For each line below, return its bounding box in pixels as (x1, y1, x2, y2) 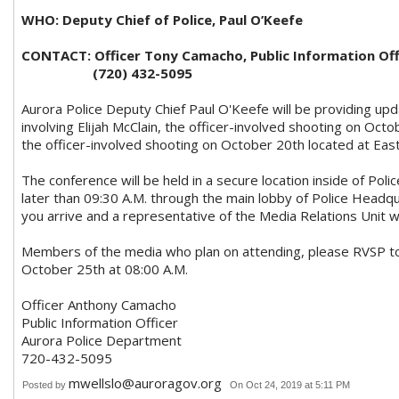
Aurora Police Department (21, 331, 196, 350)
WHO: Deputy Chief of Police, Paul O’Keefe (21, 11, 303, 29)
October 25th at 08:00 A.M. (21, 260, 188, 279)
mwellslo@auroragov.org (69, 374, 222, 393)
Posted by (22, 379, 69, 391)
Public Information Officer (21, 313, 178, 332)
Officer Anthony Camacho (21, 296, 176, 314)
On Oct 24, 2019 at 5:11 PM (230, 379, 350, 391)
